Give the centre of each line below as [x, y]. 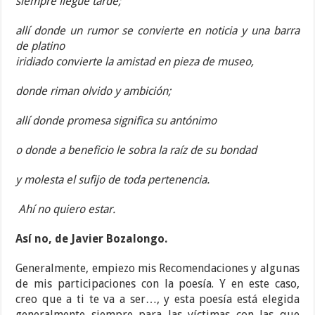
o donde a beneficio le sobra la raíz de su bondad [136, 150]
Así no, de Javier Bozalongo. [92, 239]
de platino [40, 46]
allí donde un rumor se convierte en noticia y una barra [157, 31]
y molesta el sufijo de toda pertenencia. [113, 180]
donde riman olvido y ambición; [94, 91]
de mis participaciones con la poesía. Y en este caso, [157, 284]
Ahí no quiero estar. [67, 210]
